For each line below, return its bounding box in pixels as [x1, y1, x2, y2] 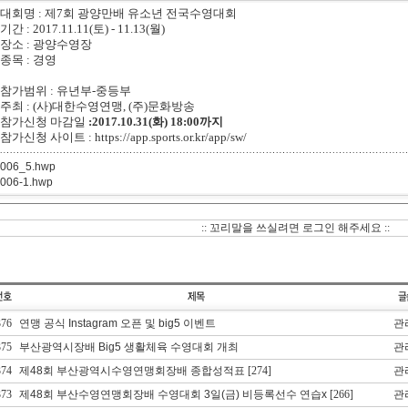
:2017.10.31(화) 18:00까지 [87, 115, 223, 128]
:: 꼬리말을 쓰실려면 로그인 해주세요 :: [201, 221, 390, 234]
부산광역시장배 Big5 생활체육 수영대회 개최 [18, 341, 239, 353]
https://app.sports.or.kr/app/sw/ [94, 130, 247, 144]
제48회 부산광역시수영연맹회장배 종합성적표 [18, 364, 245, 377]
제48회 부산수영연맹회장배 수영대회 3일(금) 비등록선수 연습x [18, 388, 327, 401]
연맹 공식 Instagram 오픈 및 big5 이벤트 [18, 317, 216, 330]
